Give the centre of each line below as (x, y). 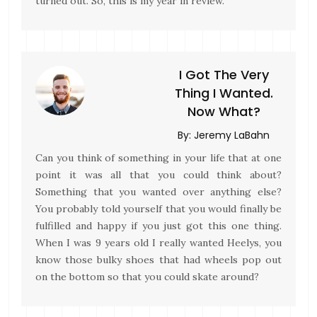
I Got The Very (224, 75)
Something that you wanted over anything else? (158, 192)
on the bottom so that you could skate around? (147, 277)
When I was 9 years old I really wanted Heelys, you (158, 243)
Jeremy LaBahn (232, 135)
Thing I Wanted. (224, 93)
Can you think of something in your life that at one (158, 158)
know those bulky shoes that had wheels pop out (158, 260)
